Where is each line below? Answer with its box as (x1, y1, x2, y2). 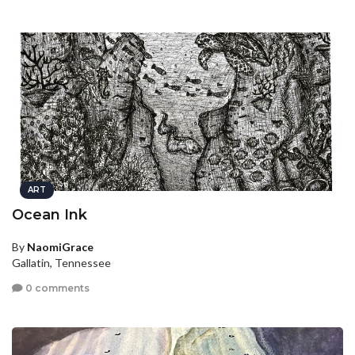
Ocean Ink (12, 206, 87, 224)
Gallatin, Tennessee (12, 256, 111, 270)
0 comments (23, 281, 90, 294)
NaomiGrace (27, 240, 94, 254)
